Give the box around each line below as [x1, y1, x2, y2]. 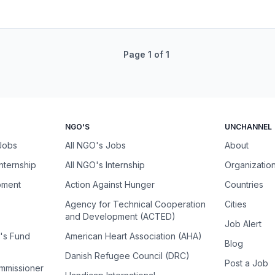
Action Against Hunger [64, 179, 155, 190]
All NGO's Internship [64, 160, 145, 170]
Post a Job [225, 258, 269, 268]
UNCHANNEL [225, 122, 273, 131]
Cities [225, 199, 247, 209]
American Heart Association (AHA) [64, 231, 202, 241]
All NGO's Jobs [64, 140, 126, 150]
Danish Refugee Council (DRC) [64, 250, 190, 261]
